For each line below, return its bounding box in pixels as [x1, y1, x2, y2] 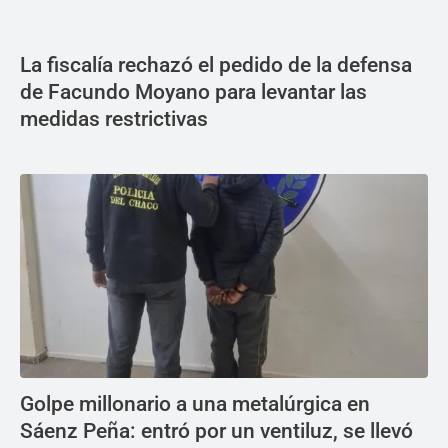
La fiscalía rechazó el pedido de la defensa [20, 52, 412, 77]
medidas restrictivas [20, 106, 208, 131]
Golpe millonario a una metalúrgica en [20, 391, 370, 416]
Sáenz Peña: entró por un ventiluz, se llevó [20, 418, 413, 443]
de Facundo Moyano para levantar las [20, 79, 367, 104]
